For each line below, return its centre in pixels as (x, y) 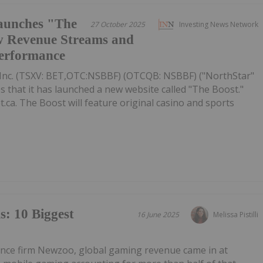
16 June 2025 (158, 215)
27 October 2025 (118, 25)
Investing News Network (219, 25)
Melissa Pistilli (236, 215)
